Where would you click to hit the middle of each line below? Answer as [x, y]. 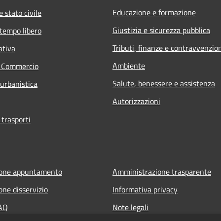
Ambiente [129, 65]
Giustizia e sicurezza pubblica [161, 30]
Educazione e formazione [154, 12]
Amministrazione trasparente [162, 171]
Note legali [130, 207]
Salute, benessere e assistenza [164, 83]
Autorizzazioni [136, 101]
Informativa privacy [145, 189]
